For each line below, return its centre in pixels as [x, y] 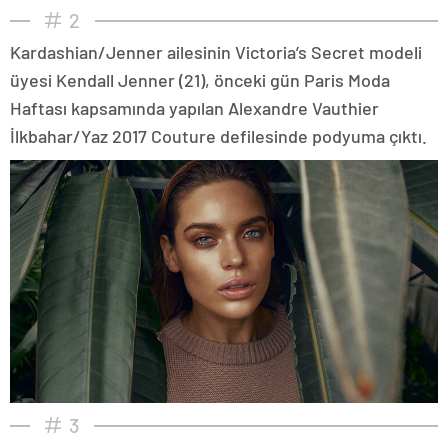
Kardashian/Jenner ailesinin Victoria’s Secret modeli [216, 51]
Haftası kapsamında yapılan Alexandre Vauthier [194, 107]
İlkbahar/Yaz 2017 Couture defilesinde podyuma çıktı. [218, 135]
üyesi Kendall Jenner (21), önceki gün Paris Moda [200, 79]
